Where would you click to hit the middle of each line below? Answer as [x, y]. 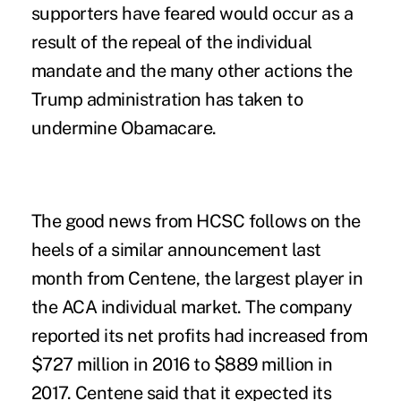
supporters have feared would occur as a [192, 13]
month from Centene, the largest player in [197, 278]
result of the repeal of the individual [171, 42]
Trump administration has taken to [167, 99]
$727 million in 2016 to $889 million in [182, 364]
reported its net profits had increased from [199, 335]
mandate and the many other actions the [192, 70]
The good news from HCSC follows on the [196, 221]
